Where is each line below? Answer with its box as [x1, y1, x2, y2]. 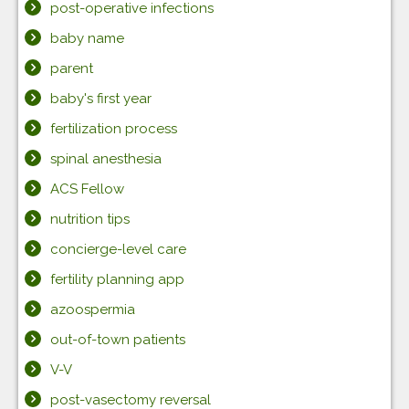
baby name [50, 30, 124, 47]
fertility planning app [50, 271, 184, 288]
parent [50, 60, 93, 77]
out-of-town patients [50, 331, 185, 348]
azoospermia [50, 301, 135, 318]
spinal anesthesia [50, 151, 162, 167]
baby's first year [50, 90, 152, 107]
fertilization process [50, 121, 177, 137]
